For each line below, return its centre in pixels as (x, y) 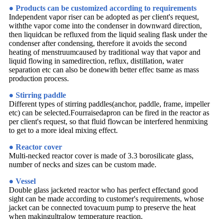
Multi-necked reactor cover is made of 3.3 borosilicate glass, (101, 155)
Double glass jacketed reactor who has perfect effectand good (103, 190)
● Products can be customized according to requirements (103, 8)
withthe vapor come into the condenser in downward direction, (105, 25)
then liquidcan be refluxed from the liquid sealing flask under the (108, 34)
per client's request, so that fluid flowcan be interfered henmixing (108, 121)
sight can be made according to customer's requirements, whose (106, 198)
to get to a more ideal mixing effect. (63, 130)
